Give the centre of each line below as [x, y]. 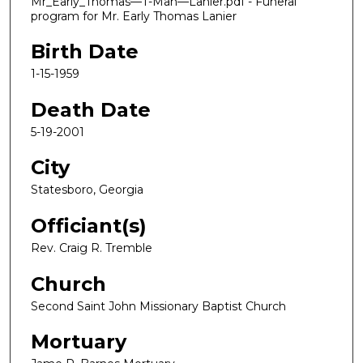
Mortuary [79, 342]
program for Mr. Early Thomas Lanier [134, 16]
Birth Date [85, 52]
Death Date [91, 109]
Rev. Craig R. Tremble [92, 248]
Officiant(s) [89, 226]
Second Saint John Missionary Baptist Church [158, 306]
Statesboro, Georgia [87, 190]
